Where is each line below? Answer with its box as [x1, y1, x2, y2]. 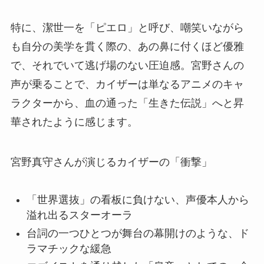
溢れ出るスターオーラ [26, 209, 133, 222]
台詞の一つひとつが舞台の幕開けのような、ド [26, 227, 249, 239]
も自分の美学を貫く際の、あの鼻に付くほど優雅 [10, 40, 244, 52]
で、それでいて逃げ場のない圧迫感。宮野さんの [10, 59, 244, 71]
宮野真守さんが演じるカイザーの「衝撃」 [10, 156, 212, 168]
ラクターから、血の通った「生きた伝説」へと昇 [10, 97, 244, 109]
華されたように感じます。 [10, 115, 138, 128]
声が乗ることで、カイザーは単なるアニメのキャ [10, 78, 244, 90]
